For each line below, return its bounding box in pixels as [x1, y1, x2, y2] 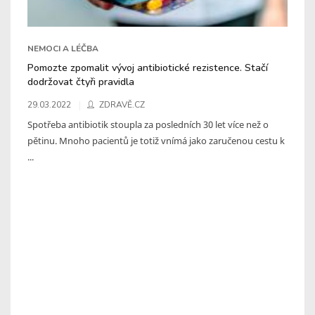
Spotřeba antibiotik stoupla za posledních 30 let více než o [27, 117, 269, 131]
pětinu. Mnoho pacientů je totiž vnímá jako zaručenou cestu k [27, 134, 285, 147]
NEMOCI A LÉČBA [27, 42, 98, 54]
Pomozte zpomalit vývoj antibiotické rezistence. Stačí [27, 60, 268, 75]
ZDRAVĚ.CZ [99, 98, 145, 110]
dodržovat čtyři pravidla [27, 74, 134, 89]
